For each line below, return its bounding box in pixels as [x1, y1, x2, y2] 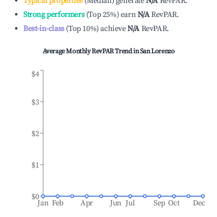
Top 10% [68, 24, 97, 33]
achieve [100, 24, 126, 33]
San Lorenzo [139, 47, 175, 56]
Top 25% [88, 10, 117, 19]
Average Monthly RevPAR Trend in [42, 47, 140, 56]
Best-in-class [23, 24, 64, 33]
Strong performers [23, 10, 85, 19]
